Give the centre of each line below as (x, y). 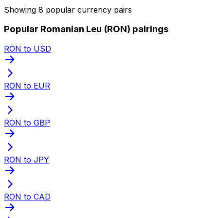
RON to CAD (27, 196)
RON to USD (27, 48)
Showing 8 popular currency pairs (68, 9)
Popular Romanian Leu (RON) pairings (86, 29)
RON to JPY (27, 159)
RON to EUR (27, 85)
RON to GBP (27, 122)
